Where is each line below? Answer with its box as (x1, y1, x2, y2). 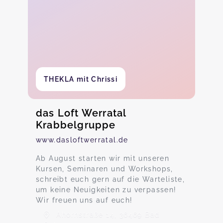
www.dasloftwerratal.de (36, 136, 128, 144)
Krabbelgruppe (36, 119, 116, 131)
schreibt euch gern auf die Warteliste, (36, 175, 185, 183)
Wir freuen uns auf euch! (36, 196, 133, 204)
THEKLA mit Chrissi (44, 75, 118, 83)
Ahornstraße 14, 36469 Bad (54, 211, 160, 219)
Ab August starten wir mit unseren (36, 154, 170, 162)
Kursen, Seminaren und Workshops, (36, 165, 173, 173)
